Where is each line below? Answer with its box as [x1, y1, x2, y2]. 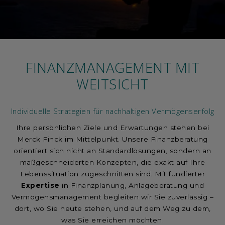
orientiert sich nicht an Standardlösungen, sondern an [14, 146, 211, 155]
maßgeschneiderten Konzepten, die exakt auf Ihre [20, 158, 205, 166]
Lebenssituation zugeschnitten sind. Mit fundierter [20, 169, 205, 178]
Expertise [21, 181, 60, 189]
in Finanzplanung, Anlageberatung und [59, 181, 204, 189]
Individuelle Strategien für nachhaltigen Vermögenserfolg [11, 105, 214, 116]
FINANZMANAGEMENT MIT [26, 58, 199, 77]
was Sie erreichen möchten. [61, 215, 164, 224]
